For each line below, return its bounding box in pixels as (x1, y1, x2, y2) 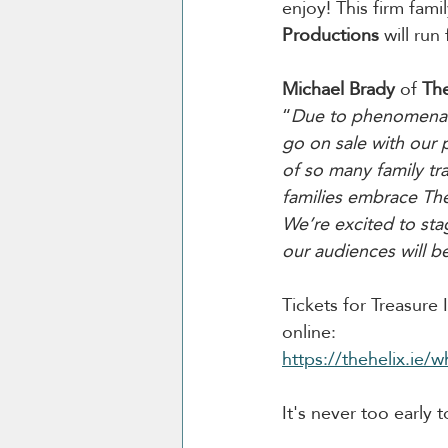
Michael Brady (282, 71, 395, 105)
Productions (282, 17, 379, 51)
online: (282, 314, 336, 348)
